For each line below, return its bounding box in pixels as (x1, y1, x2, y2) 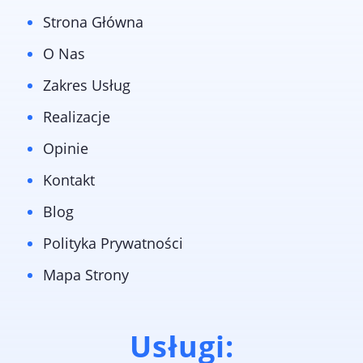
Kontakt (42, 170, 95, 190)
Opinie (42, 139, 88, 159)
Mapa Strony (42, 265, 129, 285)
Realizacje (42, 107, 110, 127)
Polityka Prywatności (42, 233, 183, 254)
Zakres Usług (42, 75, 130, 96)
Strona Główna (42, 12, 143, 32)
